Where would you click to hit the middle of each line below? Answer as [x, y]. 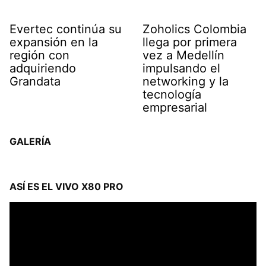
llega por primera [190, 42]
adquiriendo [43, 69]
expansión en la [54, 42]
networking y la [186, 82]
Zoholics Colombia [194, 29]
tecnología [172, 95]
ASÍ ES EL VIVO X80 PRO [66, 187]
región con [39, 56]
